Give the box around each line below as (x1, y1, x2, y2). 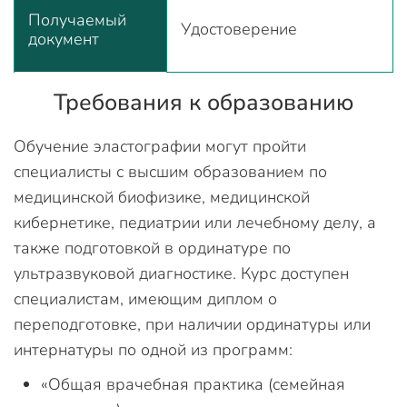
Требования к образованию (53, 87, 354, 118)
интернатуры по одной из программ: (14, 339, 293, 361)
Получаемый (28, 9, 126, 31)
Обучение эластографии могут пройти (14, 135, 306, 157)
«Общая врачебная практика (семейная (41, 373, 345, 395)
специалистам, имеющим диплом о (14, 288, 277, 310)
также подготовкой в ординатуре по (14, 237, 291, 259)
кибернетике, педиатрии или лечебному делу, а (14, 212, 376, 233)
